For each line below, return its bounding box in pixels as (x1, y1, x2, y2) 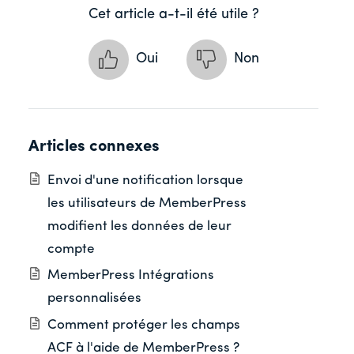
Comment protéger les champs (47, 318, 240, 332)
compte (47, 243, 98, 257)
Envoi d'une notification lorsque (47, 174, 243, 188)
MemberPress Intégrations (47, 269, 214, 283)
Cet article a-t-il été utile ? (88, 6, 259, 22)
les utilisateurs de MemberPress (47, 197, 247, 211)
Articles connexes (28, 138, 160, 155)
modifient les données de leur (47, 220, 232, 234)
